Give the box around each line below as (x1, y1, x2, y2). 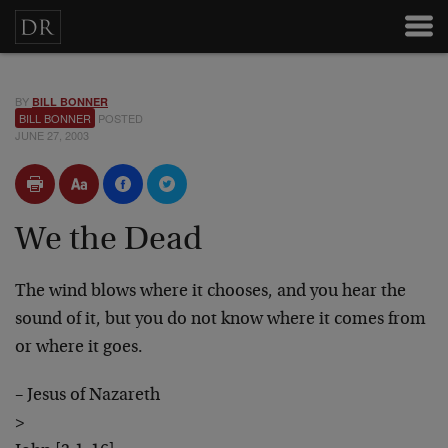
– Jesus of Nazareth (15, 387, 160, 405)
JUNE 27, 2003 (15, 127, 89, 143)
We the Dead (15, 224, 202, 258)
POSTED (95, 110, 143, 126)
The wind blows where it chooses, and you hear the (15, 283, 406, 301)
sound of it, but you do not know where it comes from (15, 311, 426, 329)
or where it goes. (15, 339, 143, 357)
